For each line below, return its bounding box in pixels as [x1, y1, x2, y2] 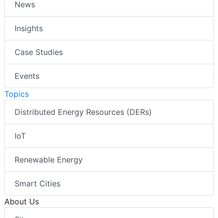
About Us [4, 197, 39, 207]
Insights [15, 23, 43, 34]
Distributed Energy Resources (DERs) [15, 107, 152, 117]
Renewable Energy [15, 155, 83, 165]
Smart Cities [15, 179, 60, 189]
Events [15, 71, 39, 81]
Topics [4, 89, 29, 99]
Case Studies [15, 47, 63, 57]
